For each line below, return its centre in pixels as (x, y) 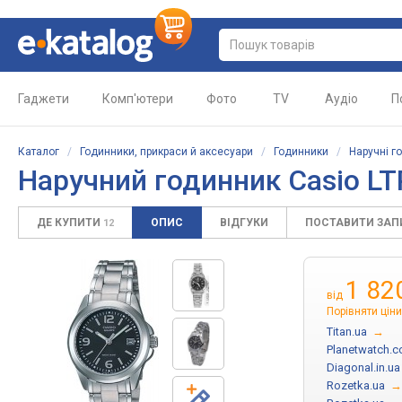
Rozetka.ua (356, 385)
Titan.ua (347, 332)
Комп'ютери (138, 99)
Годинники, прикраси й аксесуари (166, 152)
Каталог (39, 152)
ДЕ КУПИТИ (70, 223)
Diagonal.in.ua (363, 367)
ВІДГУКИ (244, 223)
